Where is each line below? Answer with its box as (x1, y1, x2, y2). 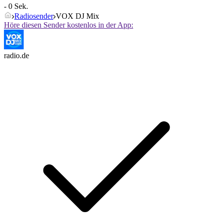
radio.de (4, 51, 29, 60)
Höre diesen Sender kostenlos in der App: (4, 21, 133, 30)
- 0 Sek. (4, 2, 28, 11)
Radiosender (14, 12, 53, 21)
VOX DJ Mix (56, 12, 99, 21)
